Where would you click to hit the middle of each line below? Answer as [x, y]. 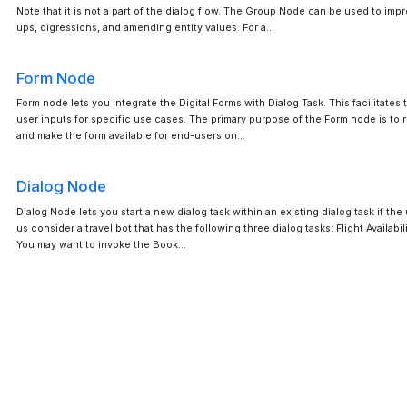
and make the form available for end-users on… [131, 136]
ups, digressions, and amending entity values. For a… [145, 27]
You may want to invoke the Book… [101, 244]
